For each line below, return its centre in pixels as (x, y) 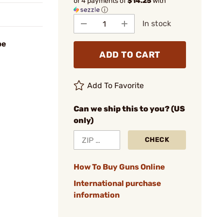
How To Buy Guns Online (119, 167)
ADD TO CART (130, 55)
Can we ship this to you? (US (129, 109)
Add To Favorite (116, 85)
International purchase (117, 183)
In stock (157, 23)
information (97, 195)
